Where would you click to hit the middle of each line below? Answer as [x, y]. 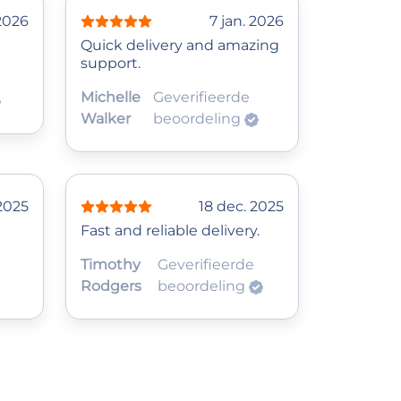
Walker [106, 119]
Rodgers [111, 286]
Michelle [111, 98]
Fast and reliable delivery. [170, 231]
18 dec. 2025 [241, 207]
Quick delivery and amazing [180, 46]
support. [111, 64]
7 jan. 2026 [247, 21]
